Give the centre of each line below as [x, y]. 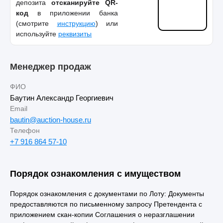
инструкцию [76, 23]
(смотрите [37, 23]
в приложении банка [73, 13]
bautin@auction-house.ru [51, 119]
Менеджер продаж [51, 66]
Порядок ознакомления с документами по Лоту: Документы [107, 193]
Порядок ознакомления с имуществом [95, 173]
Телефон [25, 130]
